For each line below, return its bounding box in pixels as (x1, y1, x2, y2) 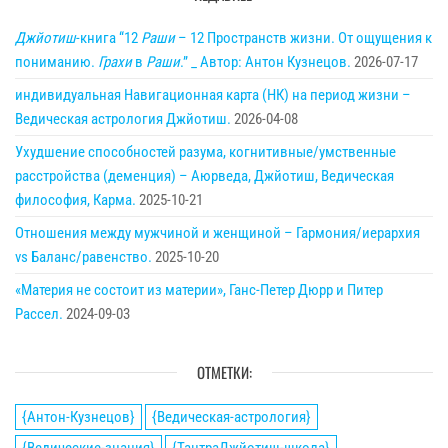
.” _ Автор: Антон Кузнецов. (180, 53, 351, 72)
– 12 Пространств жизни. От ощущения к (178, 29, 432, 48)
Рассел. (15, 305, 63, 324)
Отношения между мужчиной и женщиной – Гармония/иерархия (15, 224, 420, 243)
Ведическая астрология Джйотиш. (15, 110, 231, 129)
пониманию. (15, 53, 98, 72)
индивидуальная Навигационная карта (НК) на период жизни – (15, 86, 411, 105)
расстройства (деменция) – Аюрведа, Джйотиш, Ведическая (15, 167, 394, 186)
